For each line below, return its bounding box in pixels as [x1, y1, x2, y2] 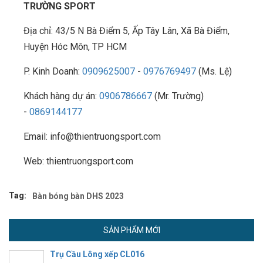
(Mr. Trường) [152, 90, 204, 102]
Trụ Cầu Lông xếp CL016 [50, 249, 144, 259]
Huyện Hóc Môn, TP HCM [23, 41, 127, 53]
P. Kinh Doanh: [23, 66, 82, 77]
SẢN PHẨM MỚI [103, 225, 160, 235]
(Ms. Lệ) [196, 66, 234, 77]
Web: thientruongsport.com [23, 156, 133, 167]
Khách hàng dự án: [23, 90, 99, 102]
